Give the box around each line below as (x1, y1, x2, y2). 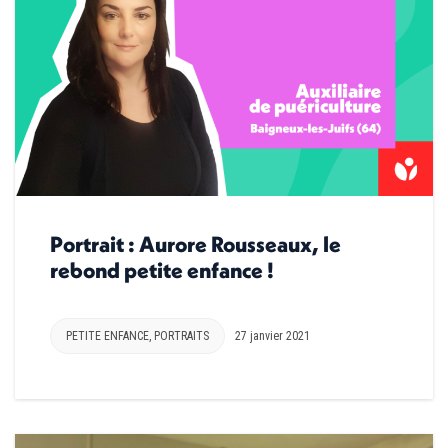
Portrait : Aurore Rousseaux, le (50, 230, 341, 259)
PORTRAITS (154, 329, 209, 344)
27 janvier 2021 (235, 329, 310, 344)
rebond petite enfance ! (50, 256, 274, 285)
